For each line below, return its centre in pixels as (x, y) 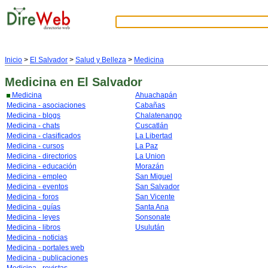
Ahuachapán (156, 95)
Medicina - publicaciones (47, 258)
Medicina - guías (33, 207)
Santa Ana (152, 207)
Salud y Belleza (101, 60)
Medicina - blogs (33, 115)
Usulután (150, 227)
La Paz (147, 146)
